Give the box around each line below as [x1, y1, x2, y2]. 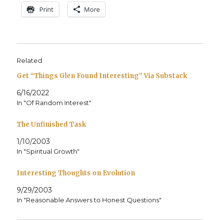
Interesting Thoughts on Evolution [17, 168, 136, 177]
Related [17, 56, 42, 65]
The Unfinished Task [17, 120, 86, 129]
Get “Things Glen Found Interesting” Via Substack [17, 72, 188, 81]
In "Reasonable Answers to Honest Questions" [17, 195, 162, 204]
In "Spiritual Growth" [17, 147, 80, 156]
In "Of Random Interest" [17, 99, 92, 107]
